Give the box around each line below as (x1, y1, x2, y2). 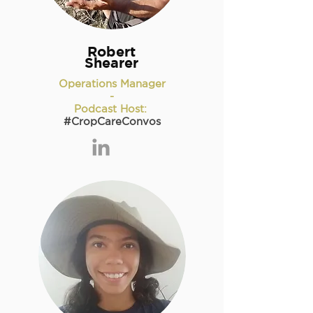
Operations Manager (58, 78, 166, 89)
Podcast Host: (74, 103, 147, 115)
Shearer (85, 54, 138, 71)
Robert (87, 43, 136, 59)
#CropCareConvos (63, 115, 161, 127)
